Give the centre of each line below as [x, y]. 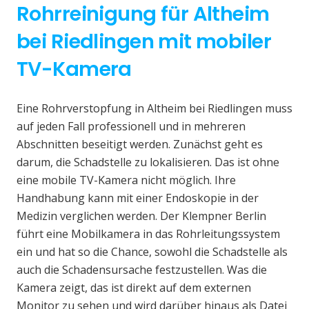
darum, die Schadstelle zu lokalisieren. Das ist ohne [148, 162]
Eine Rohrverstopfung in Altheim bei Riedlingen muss [154, 109]
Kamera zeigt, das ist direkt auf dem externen [134, 288]
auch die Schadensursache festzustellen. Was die [142, 270]
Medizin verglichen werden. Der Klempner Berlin [141, 216]
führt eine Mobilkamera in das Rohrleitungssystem [148, 234]
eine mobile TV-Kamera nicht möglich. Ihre [126, 180]
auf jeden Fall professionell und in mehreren [131, 127]
